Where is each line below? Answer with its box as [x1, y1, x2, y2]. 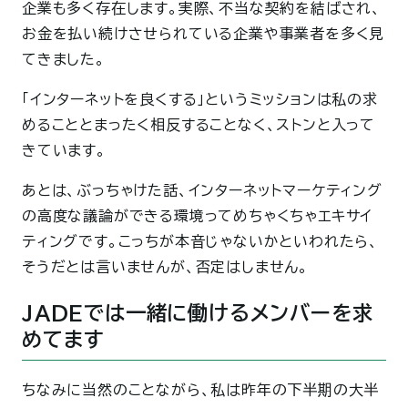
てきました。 [22, 51, 106, 66]
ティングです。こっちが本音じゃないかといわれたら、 [22, 233, 380, 249]
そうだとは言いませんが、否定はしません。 [22, 259, 309, 274]
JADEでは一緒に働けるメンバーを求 [22, 302, 373, 324]
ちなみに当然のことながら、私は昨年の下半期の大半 [22, 382, 380, 398]
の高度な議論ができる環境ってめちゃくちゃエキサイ [22, 208, 373, 223]
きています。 [22, 142, 107, 158]
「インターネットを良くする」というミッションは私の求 [22, 91, 378, 107]
